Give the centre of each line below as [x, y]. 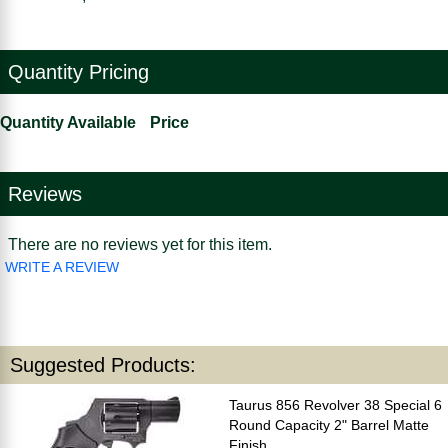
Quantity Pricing [78, 71]
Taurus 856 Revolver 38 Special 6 [335, 404]
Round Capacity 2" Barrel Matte [329, 424]
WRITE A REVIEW [62, 266]
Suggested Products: [103, 364]
